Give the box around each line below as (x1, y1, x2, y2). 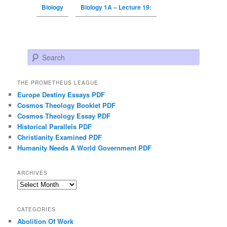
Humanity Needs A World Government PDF (17, 142, 152, 153)
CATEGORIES (17, 206, 56, 213)
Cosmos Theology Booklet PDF (17, 100, 116, 110)
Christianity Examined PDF (17, 132, 102, 142)
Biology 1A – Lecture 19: (80, 3, 152, 12)
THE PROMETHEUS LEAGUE (17, 79, 99, 86)
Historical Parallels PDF (17, 121, 92, 131)
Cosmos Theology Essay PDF (17, 110, 111, 121)
